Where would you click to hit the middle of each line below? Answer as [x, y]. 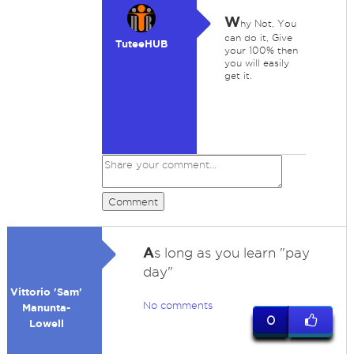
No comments [177, 305]
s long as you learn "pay [232, 253]
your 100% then [261, 50]
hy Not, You [268, 23]
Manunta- [47, 308]
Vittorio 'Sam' [47, 292]
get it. [238, 75]
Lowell [46, 324]
